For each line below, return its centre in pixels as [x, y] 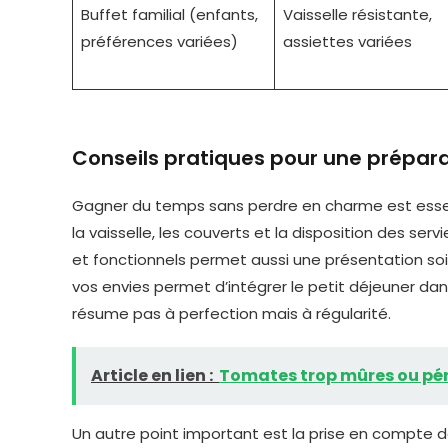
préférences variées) [159, 41]
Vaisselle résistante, [357, 14]
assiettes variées [347, 41]
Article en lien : [152, 376]
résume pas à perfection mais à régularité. [231, 314]
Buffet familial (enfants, [169, 14]
